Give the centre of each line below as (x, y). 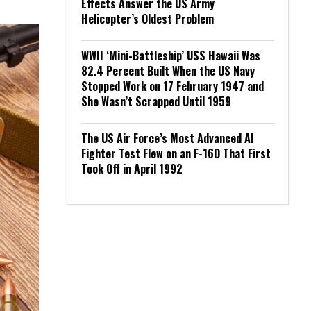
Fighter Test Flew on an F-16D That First (176, 153)
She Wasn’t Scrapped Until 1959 (156, 101)
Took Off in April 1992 (132, 169)
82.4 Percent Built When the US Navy (168, 71)
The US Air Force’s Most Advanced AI (168, 138)
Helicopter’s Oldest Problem (148, 19)
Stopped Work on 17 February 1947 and (173, 86)
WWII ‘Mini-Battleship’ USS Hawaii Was (171, 56)
